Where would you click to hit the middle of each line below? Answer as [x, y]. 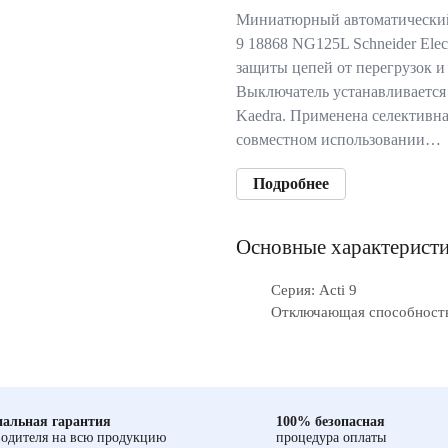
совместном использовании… [338, 139]
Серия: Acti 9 [314, 290]
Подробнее [291, 183]
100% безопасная [330, 421]
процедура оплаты [331, 437]
